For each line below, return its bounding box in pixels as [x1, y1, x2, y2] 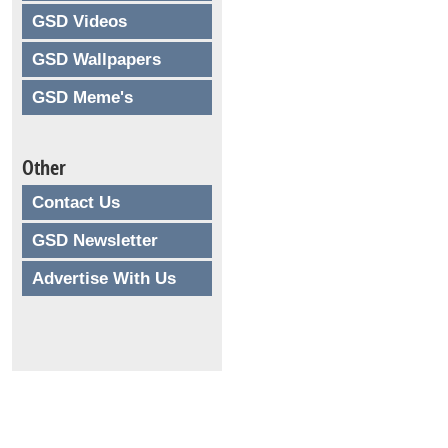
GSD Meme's [32, 87, 133, 107]
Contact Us [32, 192, 120, 212]
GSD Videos [32, 11, 127, 31]
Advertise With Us [32, 268, 176, 288]
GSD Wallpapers [32, 49, 161, 69]
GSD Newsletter [32, 230, 158, 250]
